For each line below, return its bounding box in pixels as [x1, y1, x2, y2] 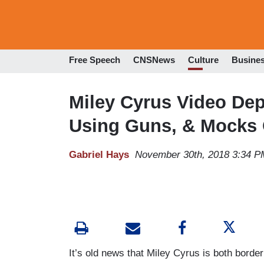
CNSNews [133, 55, 175, 65]
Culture [188, 55, 219, 65]
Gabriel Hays [69, 148, 129, 160]
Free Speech [69, 55, 120, 65]
